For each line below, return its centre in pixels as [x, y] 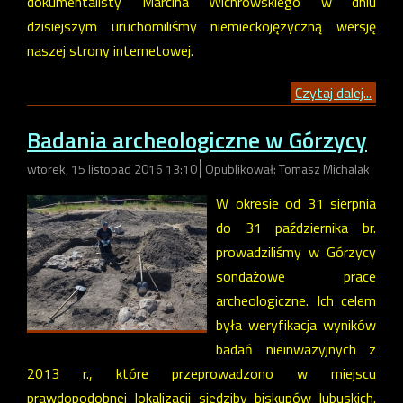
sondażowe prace [296, 276]
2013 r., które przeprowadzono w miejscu [201, 373]
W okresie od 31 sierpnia [296, 203]
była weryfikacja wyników [296, 324]
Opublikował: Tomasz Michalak [287, 168]
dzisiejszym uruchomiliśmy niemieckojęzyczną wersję [201, 27]
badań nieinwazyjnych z [296, 349]
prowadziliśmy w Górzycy [296, 251]
